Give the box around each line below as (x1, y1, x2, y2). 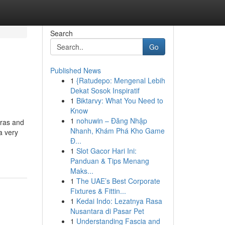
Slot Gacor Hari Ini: (76, 146, 137, 156)
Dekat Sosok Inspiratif (70, 85, 140, 95)
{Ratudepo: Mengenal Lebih (76, 75, 165, 85)
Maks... (70, 166, 93, 176)
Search (50, 28, 73, 38)
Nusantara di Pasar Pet (70, 206, 144, 216)
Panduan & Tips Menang (70, 156, 149, 166)
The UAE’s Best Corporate (76, 176, 160, 186)
